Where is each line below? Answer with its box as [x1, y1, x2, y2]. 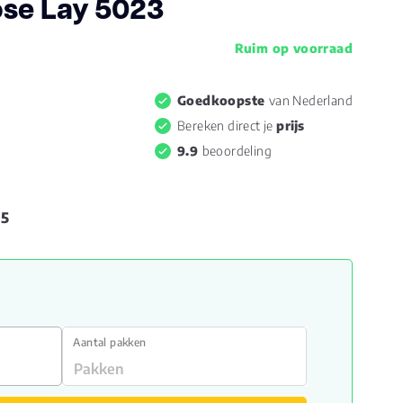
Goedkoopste [176, 93, 269, 108]
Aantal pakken [73, 336, 147, 349]
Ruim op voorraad [234, 40, 353, 56]
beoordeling [201, 143, 272, 158]
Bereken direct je [176, 118, 277, 133]
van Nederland [268, 93, 353, 108]
